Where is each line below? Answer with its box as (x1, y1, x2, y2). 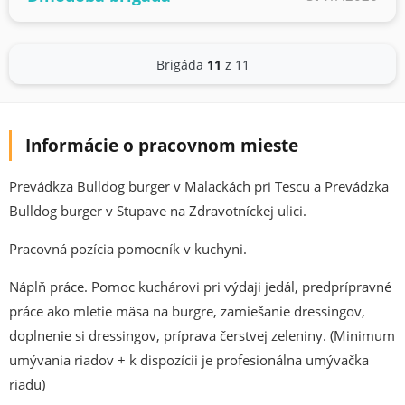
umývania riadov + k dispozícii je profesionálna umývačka (9, 351, 369, 369)
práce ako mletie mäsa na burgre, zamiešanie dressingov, (9, 302, 365, 320)
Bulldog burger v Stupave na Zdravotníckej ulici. (9, 202, 306, 220)
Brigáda (155, 55, 207, 73)
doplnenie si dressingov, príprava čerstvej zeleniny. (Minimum (9, 326, 395, 344)
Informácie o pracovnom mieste (25, 134, 298, 157)
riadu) (9, 375, 45, 393)
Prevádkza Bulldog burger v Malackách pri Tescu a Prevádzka (9, 177, 389, 195)
